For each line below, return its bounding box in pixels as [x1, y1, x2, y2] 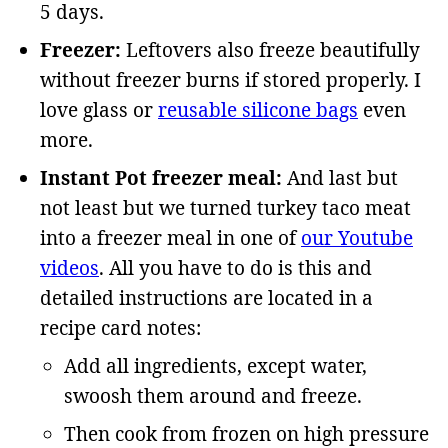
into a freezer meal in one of [40, 225, 301, 252]
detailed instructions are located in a [40, 285, 373, 312]
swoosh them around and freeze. [64, 383, 362, 410]
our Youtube [301, 225, 413, 252]
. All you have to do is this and [99, 255, 372, 282]
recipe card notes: [40, 315, 201, 342]
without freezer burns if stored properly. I [40, 67, 421, 94]
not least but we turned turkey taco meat [40, 195, 411, 222]
